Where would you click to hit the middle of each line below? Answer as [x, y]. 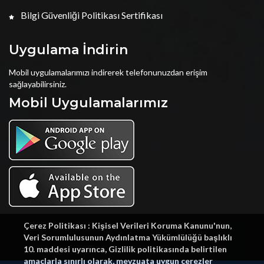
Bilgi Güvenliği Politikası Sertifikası [91, 15]
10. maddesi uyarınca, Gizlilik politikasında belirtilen [125, 249]
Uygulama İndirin [68, 50]
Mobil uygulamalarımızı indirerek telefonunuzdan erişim [108, 72]
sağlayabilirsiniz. [38, 84]
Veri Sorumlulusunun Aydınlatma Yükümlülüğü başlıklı [128, 237]
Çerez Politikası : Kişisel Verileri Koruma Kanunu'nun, [128, 225]
